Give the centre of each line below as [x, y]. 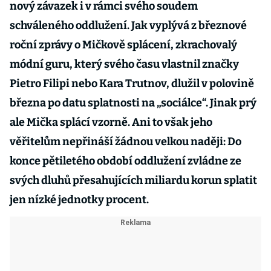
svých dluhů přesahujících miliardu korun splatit [133, 180]
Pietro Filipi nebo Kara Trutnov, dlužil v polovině [132, 83]
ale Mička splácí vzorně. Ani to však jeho [111, 122]
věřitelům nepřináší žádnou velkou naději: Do [126, 142]
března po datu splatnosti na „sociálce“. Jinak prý [133, 103]
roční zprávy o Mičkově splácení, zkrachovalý [123, 45]
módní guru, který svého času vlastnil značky [124, 64]
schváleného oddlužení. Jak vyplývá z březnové [128, 25]
